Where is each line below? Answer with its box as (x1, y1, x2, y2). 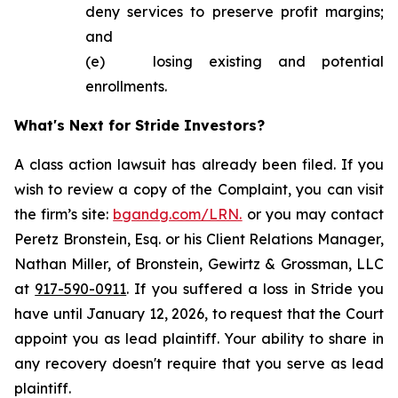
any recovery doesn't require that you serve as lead (14, 354, 384, 372)
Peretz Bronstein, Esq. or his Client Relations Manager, (14, 230, 384, 248)
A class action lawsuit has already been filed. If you (14, 155, 384, 173)
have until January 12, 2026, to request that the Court (14, 305, 384, 322)
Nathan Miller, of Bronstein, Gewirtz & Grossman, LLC (14, 255, 384, 273)
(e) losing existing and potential (85, 52, 384, 70)
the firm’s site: (14, 205, 114, 223)
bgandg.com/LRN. (113, 205, 243, 223)
